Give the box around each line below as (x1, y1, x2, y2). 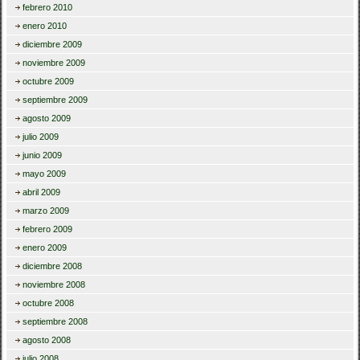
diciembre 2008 (22, 261, 83, 272)
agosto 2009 (22, 113, 72, 124)
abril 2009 (22, 187, 61, 198)
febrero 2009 (22, 224, 73, 235)
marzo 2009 (22, 206, 70, 216)
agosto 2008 (22, 335, 72, 346)
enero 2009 (22, 243, 67, 253)
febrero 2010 (22, 2, 73, 13)
